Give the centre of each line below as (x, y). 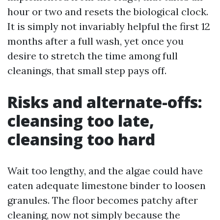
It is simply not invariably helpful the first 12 (109, 26)
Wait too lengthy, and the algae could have (105, 171)
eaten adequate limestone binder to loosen (107, 185)
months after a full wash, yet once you (96, 41)
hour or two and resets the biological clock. (108, 12)
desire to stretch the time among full (93, 56)
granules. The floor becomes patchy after (103, 200)
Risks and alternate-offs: (105, 102)
